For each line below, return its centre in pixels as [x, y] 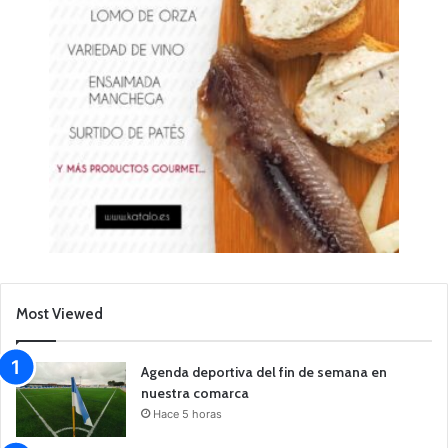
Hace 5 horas [187, 413]
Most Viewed [59, 313]
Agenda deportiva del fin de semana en [264, 371]
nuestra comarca [195, 392]
